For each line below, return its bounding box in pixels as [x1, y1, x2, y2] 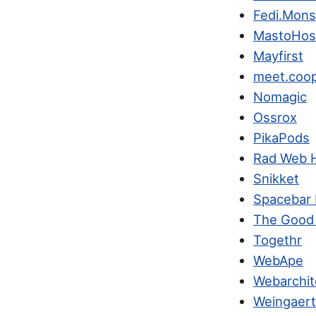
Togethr [253, 231, 303, 248]
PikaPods [253, 129, 310, 145]
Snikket [253, 170, 300, 186]
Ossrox [253, 109, 298, 125]
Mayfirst [253, 47, 304, 63]
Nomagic [253, 88, 308, 104]
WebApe [253, 252, 304, 268]
